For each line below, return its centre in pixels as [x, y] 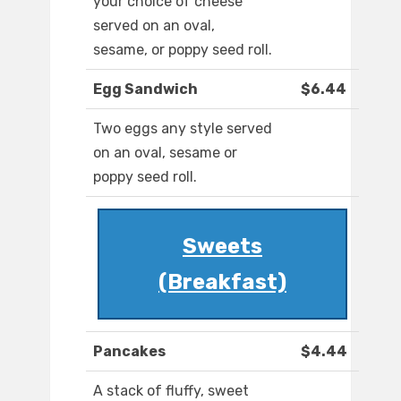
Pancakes [129, 352]
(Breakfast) [222, 282]
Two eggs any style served [183, 129]
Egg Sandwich [145, 90]
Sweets [222, 247]
